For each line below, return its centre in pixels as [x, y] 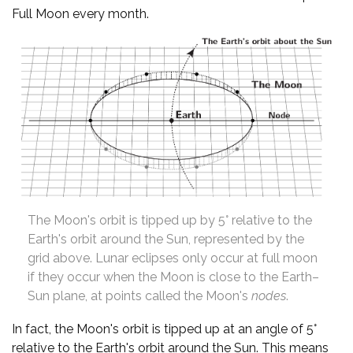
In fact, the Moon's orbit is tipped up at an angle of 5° [164, 329]
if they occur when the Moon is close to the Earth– [173, 277]
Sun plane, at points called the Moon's [139, 296]
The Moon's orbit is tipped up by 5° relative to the [170, 221]
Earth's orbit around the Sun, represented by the [166, 240]
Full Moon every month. [80, 14]
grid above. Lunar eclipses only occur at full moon [173, 258]
